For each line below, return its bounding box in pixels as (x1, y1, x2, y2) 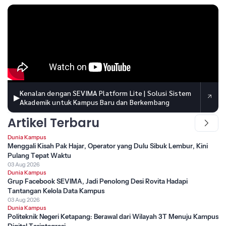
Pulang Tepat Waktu (8, 151, 71, 160)
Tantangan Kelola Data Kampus (8, 187, 104, 195)
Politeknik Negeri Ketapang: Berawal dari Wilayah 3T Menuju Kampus (8, 212, 218, 221)
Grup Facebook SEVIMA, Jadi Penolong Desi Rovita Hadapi (8, 177, 188, 186)
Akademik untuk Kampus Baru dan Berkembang (20, 97, 170, 107)
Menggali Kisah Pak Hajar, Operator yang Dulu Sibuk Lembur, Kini (8, 142, 208, 150)
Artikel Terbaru (8, 115, 99, 132)
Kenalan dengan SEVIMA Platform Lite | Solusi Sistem (20, 88, 192, 98)
